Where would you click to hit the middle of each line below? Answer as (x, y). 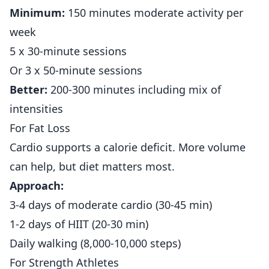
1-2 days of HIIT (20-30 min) (79, 224)
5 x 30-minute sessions (68, 51)
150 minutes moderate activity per (154, 13)
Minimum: (37, 13)
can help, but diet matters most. (92, 166)
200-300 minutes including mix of (134, 89)
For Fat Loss (40, 128)
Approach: (37, 186)
